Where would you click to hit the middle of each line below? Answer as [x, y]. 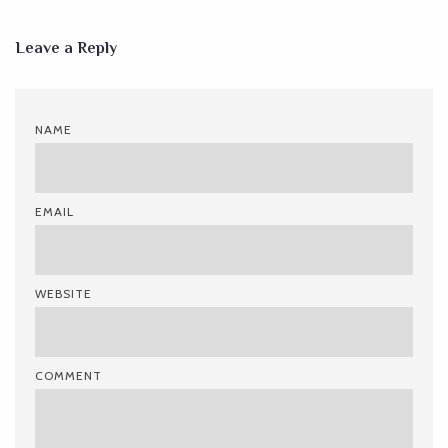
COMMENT [68, 375]
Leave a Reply [66, 47]
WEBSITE [63, 293]
